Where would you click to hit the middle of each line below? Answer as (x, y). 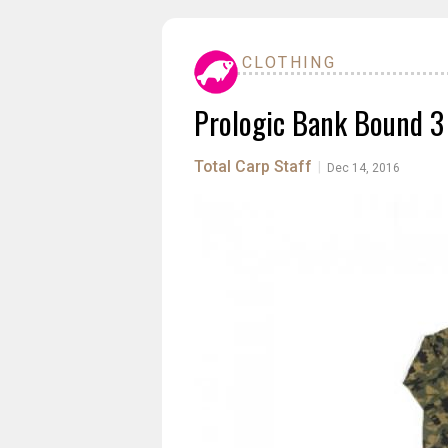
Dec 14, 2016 (363, 168)
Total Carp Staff (253, 166)
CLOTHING (289, 62)
